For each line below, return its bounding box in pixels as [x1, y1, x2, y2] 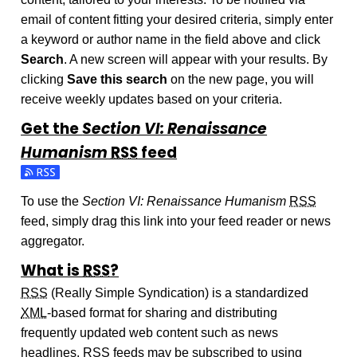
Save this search [67, 73, 168, 86]
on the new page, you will [167, 73, 315, 86]
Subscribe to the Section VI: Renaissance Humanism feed [21, 167, 348, 182]
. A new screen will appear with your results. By [64, 53, 328, 66]
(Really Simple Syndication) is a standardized [48, 285, 309, 300]
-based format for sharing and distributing [47, 305, 278, 320]
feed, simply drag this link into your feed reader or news [21, 214, 331, 228]
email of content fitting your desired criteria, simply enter [21, 13, 334, 26]
